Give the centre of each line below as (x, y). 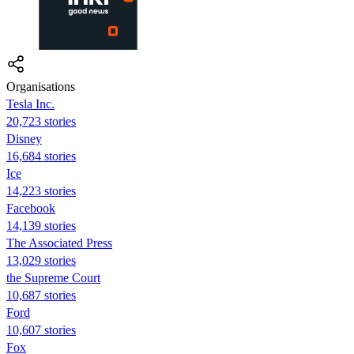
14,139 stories (41, 225)
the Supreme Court (53, 277)
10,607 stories (41, 330)
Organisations (41, 86)
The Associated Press (59, 243)
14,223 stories (41, 190)
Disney (24, 138)
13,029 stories (41, 260)
